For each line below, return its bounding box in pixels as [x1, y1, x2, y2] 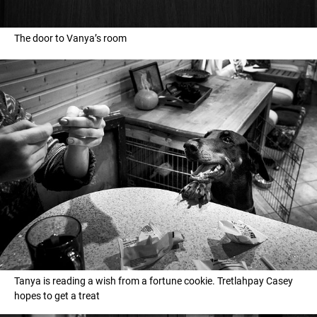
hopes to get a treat [14, 290, 100, 302]
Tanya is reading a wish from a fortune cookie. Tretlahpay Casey [14, 275, 293, 287]
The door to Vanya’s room [14, 32, 127, 44]
